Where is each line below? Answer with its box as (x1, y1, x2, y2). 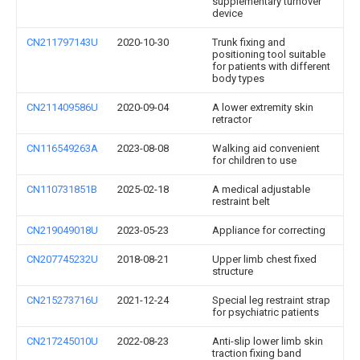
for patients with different (212, 60, 330, 73)
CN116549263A (27, 142, 98, 155)
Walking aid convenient (212, 142, 320, 155)
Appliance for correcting (212, 224, 325, 237)
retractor (212, 113, 252, 126)
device (212, 7, 243, 20)
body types (212, 72, 264, 85)
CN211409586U (27, 101, 98, 114)
